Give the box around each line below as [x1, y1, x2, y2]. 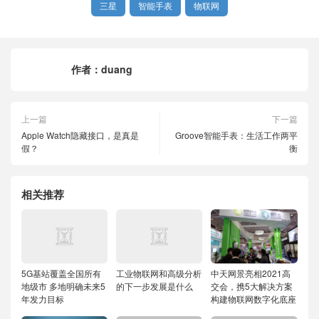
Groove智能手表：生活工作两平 [175, 129, 298, 141]
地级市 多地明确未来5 [21, 280, 105, 292]
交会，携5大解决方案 [211, 280, 293, 292]
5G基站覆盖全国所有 [21, 267, 101, 279]
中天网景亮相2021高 [211, 267, 291, 279]
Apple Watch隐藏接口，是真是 [21, 129, 139, 141]
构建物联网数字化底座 [211, 293, 297, 305]
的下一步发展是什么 [116, 280, 194, 292]
